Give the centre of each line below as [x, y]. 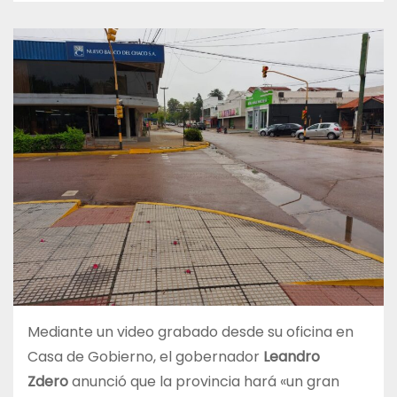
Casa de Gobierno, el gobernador [144, 357]
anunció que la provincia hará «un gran [204, 382]
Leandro [290, 357]
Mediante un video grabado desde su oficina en [191, 332]
